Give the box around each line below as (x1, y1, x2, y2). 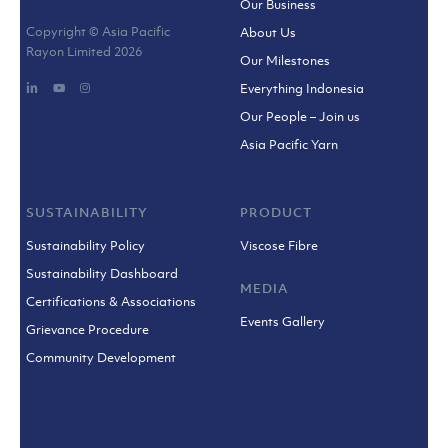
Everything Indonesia (240, 80, 365, 98)
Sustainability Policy (26, 237, 146, 255)
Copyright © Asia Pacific (26, 23, 171, 41)
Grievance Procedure (26, 321, 150, 339)
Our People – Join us (240, 108, 361, 126)
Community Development (26, 349, 177, 367)
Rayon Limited (26, 43, 115, 61)
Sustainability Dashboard (26, 265, 179, 283)
